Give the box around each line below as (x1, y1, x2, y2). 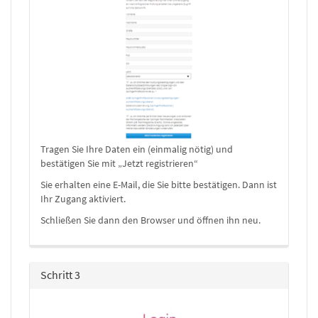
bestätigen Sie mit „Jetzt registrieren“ (40, 156, 198, 170)
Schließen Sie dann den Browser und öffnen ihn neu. (40, 213, 261, 226)
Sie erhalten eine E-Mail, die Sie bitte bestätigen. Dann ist (40, 177, 277, 191)
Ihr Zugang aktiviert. (40, 192, 126, 205)
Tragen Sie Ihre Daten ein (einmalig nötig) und (40, 142, 233, 155)
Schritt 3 (40, 267, 80, 282)
